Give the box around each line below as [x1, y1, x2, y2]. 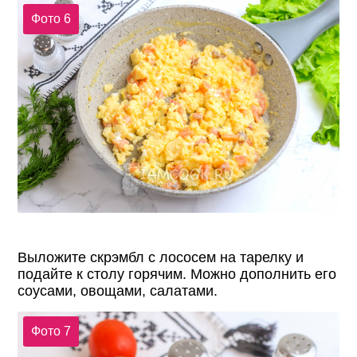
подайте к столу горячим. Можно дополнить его [18, 265, 337, 282]
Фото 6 [30, 11, 71, 25]
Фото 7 [30, 324, 71, 339]
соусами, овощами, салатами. [18, 282, 218, 299]
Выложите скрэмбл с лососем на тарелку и [18, 249, 304, 265]
